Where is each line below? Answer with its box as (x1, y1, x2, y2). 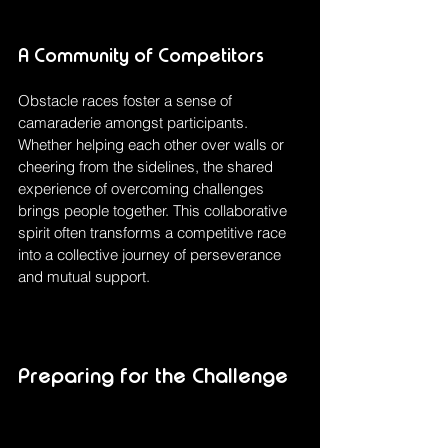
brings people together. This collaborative (18, 201, 291, 221)
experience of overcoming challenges (18, 179, 268, 199)
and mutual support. (18, 267, 150, 287)
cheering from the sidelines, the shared (18, 157, 277, 177)
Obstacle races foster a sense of (18, 91, 236, 111)
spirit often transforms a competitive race (18, 223, 290, 243)
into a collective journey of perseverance (18, 245, 285, 265)
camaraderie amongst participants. (18, 113, 252, 133)
